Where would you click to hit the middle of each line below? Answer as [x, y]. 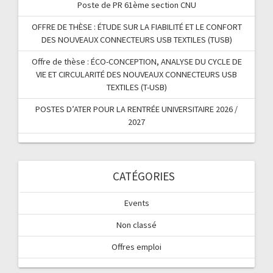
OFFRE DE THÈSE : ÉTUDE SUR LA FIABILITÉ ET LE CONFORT [136, 27]
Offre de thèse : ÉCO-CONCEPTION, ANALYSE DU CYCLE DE [136, 62]
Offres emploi [136, 247]
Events [136, 203]
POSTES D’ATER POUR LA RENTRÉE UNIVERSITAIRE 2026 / [136, 109]
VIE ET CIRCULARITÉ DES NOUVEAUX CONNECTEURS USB [136, 74]
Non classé [136, 225]
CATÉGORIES [144, 176]
